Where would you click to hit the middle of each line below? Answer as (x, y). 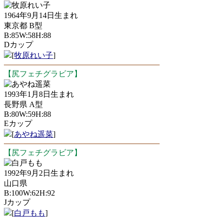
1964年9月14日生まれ (41, 15)
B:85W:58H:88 (27, 35)
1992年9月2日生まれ (39, 173)
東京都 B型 (23, 26)
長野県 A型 (23, 104)
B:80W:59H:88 (27, 114)
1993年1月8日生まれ (39, 94)
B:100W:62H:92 (29, 193)
